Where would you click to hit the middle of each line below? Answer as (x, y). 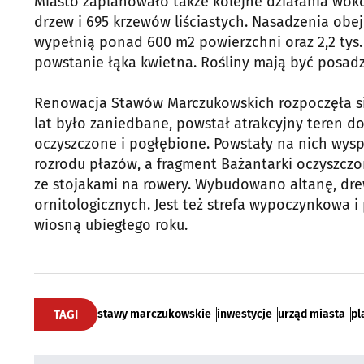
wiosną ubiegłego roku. (111, 225)
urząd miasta (312, 314)
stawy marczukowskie (154, 314)
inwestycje (245, 314)
